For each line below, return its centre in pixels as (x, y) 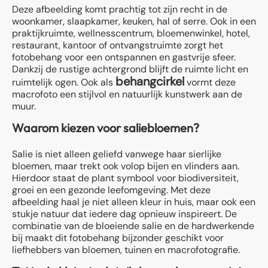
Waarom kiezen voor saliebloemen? (106, 127)
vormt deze (210, 82)
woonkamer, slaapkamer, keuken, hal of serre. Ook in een (134, 21)
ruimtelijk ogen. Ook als (64, 82)
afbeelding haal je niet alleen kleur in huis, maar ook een (134, 202)
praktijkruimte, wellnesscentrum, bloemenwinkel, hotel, (131, 33)
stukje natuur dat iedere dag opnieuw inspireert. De (124, 214)
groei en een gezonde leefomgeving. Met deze (111, 190)
